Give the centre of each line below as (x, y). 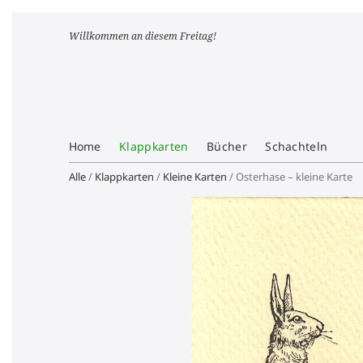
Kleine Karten (194, 177)
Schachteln (297, 146)
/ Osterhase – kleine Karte (289, 177)
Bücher (226, 146)
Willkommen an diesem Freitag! (142, 36)
